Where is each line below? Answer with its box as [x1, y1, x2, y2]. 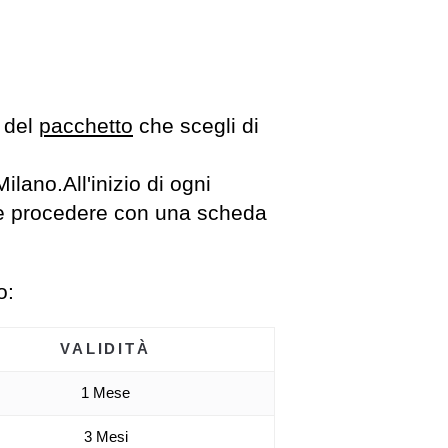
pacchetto [39, 114, 133, 138]
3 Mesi [83, 428, 128, 445]
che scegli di [133, 114, 259, 138]
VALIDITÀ [59, 340, 152, 357]
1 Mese [81, 384, 130, 401]
